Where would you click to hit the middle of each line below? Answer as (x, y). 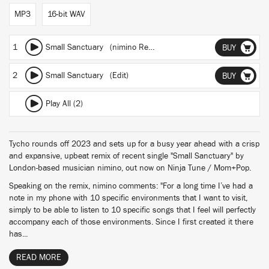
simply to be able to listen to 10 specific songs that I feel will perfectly (132, 210)
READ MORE (39, 258)
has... (18, 234)
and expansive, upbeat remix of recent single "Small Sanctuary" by (126, 156)
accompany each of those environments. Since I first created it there (131, 222)
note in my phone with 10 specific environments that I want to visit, (128, 198)
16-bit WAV (66, 14)
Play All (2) (64, 104)
